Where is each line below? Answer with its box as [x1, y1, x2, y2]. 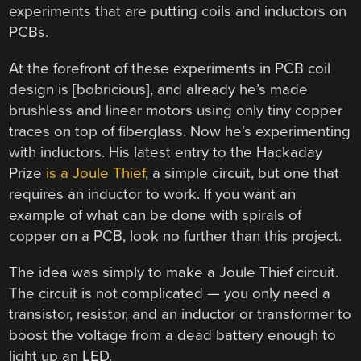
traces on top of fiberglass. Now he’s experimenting [9, 122, 351, 141]
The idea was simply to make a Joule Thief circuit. [9, 263, 339, 281]
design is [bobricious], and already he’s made [9, 81, 309, 99]
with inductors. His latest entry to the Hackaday [9, 143, 323, 162]
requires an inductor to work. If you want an [9, 185, 297, 204]
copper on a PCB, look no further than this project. [9, 227, 342, 246]
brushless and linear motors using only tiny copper [9, 102, 343, 120]
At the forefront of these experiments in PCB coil [9, 60, 331, 78]
